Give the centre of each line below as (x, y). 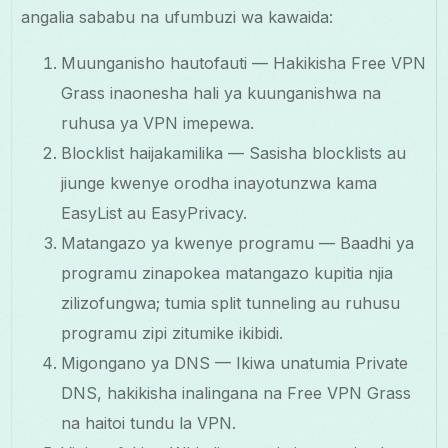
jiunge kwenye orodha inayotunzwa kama (219, 182)
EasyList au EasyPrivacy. (154, 212)
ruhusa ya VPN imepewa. (158, 122)
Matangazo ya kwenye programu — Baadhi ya (238, 242)
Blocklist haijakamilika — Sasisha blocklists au (234, 152)
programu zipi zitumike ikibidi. (172, 332)
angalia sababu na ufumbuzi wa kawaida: (177, 16)
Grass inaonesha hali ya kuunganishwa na (221, 92)
